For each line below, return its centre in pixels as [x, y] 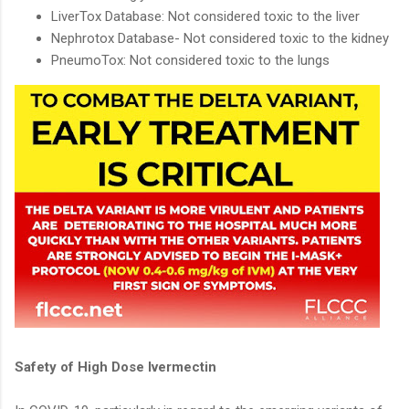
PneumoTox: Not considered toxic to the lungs [190, 60]
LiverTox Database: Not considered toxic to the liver [207, 16]
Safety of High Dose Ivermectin [117, 367]
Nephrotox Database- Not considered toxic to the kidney [222, 38]
